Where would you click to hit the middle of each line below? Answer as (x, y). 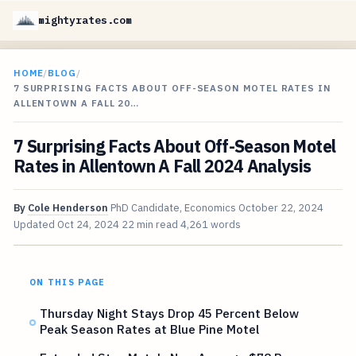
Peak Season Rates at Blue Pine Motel (150, 329)
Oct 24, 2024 (88, 225)
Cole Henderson (68, 208)
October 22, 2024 (281, 208)
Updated (35, 225)
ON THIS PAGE (67, 282)
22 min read (149, 225)
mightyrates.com (85, 20)
